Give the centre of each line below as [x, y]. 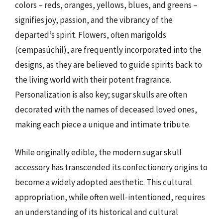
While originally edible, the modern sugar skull [98, 152]
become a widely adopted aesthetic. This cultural [104, 182]
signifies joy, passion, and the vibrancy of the [94, 20]
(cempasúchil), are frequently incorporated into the [108, 50]
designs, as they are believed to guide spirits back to [109, 65]
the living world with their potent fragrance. [93, 80]
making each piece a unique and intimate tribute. [103, 124]
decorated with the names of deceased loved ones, [106, 110]
